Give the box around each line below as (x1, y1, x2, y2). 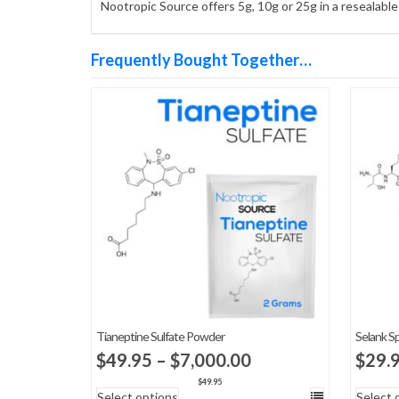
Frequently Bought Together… (91, 49, 312, 69)
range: (250, 372, 302, 395)
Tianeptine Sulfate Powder (96, 328, 224, 344)
